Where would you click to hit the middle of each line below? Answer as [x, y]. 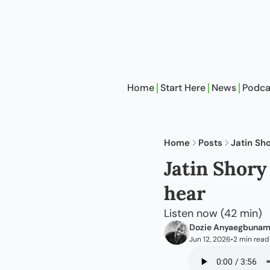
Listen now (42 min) [213, 213]
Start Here [183, 88]
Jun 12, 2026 [210, 239]
